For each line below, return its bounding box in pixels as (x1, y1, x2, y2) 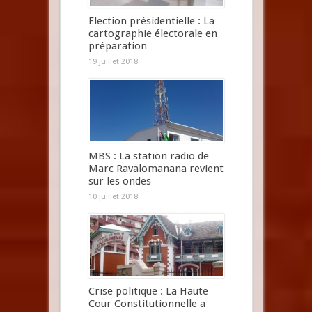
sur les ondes (88, 174, 151, 187)
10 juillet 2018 (88, 192, 138, 201)
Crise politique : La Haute (88, 284, 208, 297)
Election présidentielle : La (88, 14, 214, 27)
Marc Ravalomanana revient (88, 162, 224, 175)
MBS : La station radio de (88, 149, 209, 162)
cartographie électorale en (88, 26, 217, 40)
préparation (88, 39, 147, 52)
